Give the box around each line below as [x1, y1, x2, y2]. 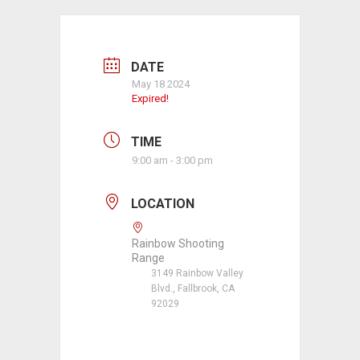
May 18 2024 [132, 78, 190, 90]
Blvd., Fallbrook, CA [151, 283, 235, 295]
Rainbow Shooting [132, 237, 224, 251]
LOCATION [131, 196, 194, 211]
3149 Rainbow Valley [151, 268, 243, 280]
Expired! [132, 92, 169, 104]
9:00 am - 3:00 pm [132, 154, 213, 166]
